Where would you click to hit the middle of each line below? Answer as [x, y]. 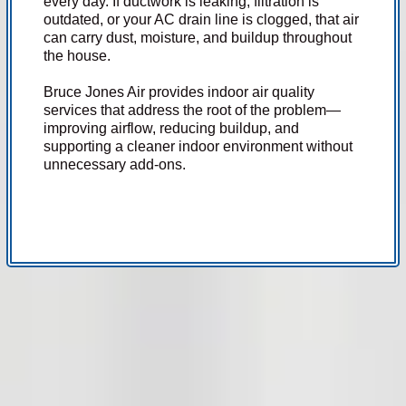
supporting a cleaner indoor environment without [198, 146]
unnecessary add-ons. [115, 164]
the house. [77, 56]
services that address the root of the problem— [193, 110]
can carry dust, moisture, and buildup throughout [198, 38]
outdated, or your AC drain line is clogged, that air [202, 19]
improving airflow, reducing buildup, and [172, 128]
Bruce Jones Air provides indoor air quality [179, 92]
